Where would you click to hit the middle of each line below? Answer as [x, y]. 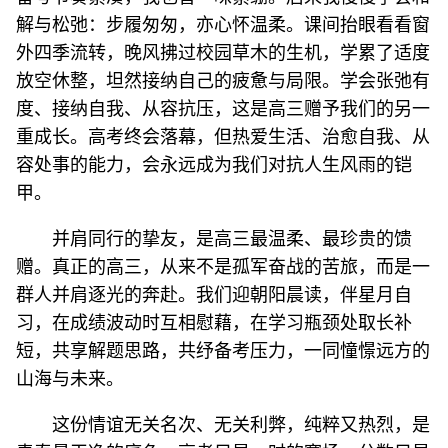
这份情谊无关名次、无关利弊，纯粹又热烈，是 [241, 425]
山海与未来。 [70, 379]
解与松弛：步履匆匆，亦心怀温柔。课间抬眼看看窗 [223, 25]
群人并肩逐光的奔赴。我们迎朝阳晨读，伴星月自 [214, 295]
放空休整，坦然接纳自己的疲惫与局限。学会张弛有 [223, 81]
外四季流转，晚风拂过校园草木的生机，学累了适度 [223, 53]
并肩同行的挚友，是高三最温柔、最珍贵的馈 [232, 239]
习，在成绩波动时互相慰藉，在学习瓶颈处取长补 [214, 323]
